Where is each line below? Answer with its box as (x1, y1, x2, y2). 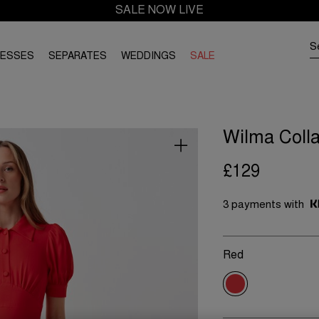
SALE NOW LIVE (115, 4, 204, 16)
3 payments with (222, 200, 307, 211)
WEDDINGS (121, 51, 176, 62)
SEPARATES (48, 51, 107, 62)
